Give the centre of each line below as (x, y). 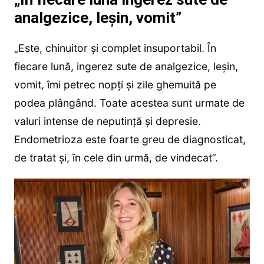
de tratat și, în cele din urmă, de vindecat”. (116, 158)
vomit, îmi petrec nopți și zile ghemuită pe (115, 85)
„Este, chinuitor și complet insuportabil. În (115, 48)
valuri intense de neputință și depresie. (107, 121)
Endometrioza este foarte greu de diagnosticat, (130, 140)
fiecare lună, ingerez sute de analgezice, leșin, (126, 67)
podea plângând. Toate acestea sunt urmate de (129, 103)
